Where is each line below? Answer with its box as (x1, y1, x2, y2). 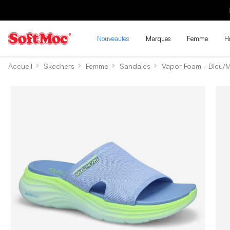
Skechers (44, 62, 75, 70)
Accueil (8, 62, 32, 70)
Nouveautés (97, 34, 130, 43)
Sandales (120, 62, 151, 70)
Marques (145, 34, 171, 43)
